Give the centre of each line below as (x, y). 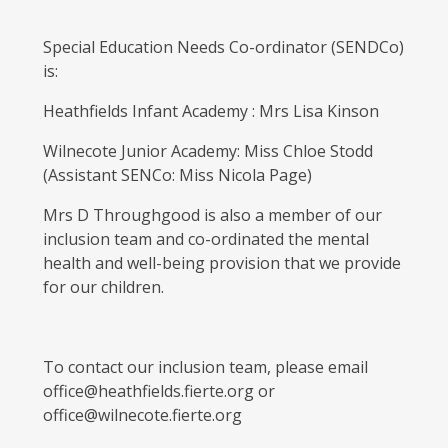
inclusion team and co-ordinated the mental (205, 239)
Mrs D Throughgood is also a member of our (212, 215)
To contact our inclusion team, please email (205, 367)
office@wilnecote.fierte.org (142, 415)
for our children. (103, 287)
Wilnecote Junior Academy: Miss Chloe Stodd (207, 151)
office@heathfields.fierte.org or (158, 391)
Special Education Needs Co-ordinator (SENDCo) (223, 47)
